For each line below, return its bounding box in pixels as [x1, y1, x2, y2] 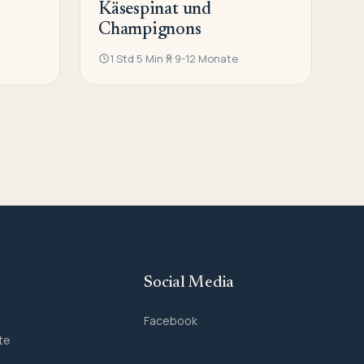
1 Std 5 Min [110, 51, 163, 67]
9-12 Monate [175, 51, 238, 67]
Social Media [143, 275, 234, 292]
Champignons [98, 21, 201, 40]
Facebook [143, 313, 197, 329]
